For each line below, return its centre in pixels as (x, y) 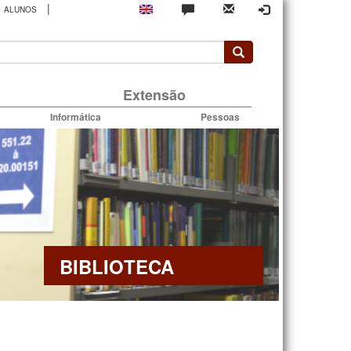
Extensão (154, 94)
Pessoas (220, 116)
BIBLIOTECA (117, 266)
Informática (76, 116)
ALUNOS (20, 10)
